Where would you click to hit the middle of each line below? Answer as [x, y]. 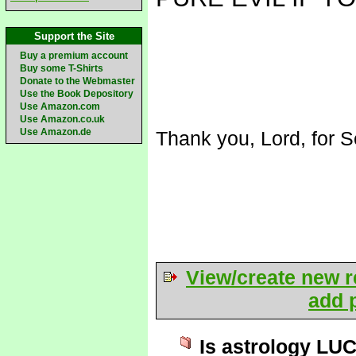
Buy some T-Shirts [62, 68]
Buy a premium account [74, 56]
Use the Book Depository [77, 94]
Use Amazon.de [56, 132]
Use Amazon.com [60, 106]
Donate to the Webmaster [77, 81]
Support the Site [74, 36]
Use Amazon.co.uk [62, 119]
